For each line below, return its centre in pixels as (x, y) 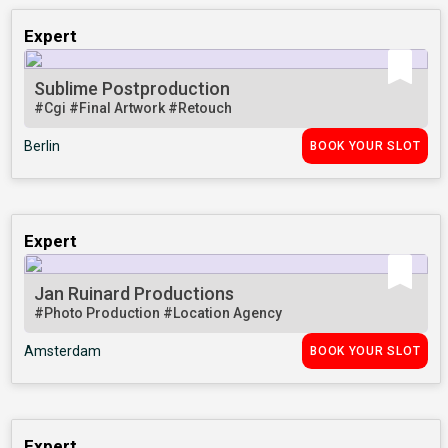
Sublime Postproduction (132, 89)
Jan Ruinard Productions (134, 294)
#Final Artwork (119, 108)
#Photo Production (99, 313)
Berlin (42, 146)
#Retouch (200, 108)
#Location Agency (223, 313)
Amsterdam (63, 351)
